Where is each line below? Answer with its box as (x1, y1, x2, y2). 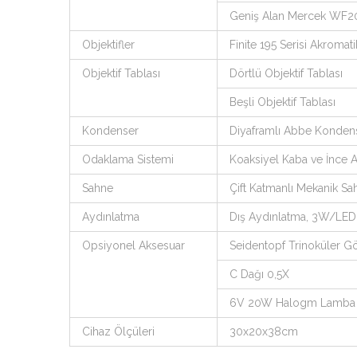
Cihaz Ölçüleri (82, 324, 155, 338)
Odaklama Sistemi (82, 152, 174, 166)
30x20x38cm (229, 324, 298, 338)
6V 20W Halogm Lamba (229, 296, 355, 309)
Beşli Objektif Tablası (229, 95, 335, 108)
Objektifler (82, 37, 135, 51)
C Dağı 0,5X (229, 267, 289, 280)
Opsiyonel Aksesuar (82, 238, 185, 252)
